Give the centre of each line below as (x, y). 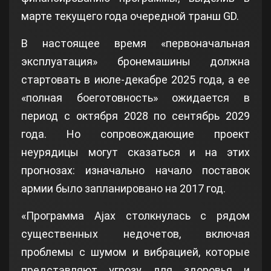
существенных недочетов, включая (135, 233)
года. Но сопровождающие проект (135, 134)
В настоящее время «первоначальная (135, 43)
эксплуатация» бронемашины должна (135, 61)
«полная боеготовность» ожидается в (135, 97)
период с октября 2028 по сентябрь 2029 (135, 116)
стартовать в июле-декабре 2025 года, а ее (135, 79)
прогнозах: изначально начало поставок (135, 170)
